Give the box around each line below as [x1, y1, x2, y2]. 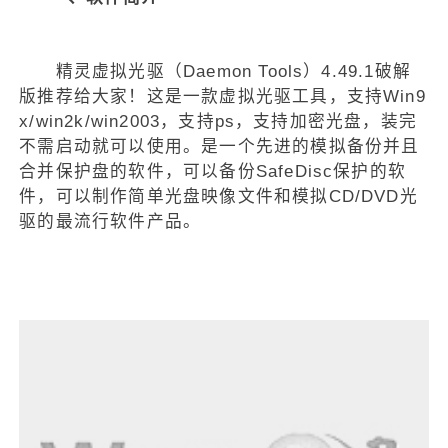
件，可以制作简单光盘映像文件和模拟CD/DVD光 [19, 186, 418, 206]
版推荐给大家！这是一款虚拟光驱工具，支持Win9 [19, 86, 426, 106]
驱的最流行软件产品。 [19, 211, 202, 231]
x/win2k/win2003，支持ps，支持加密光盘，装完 [19, 111, 418, 131]
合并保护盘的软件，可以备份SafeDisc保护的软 [19, 161, 407, 181]
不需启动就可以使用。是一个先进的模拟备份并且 [19, 136, 420, 156]
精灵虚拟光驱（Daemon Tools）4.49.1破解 [19, 61, 412, 81]
